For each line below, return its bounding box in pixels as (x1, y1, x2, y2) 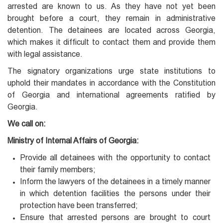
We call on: (7, 119, 46, 128)
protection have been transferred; (20, 201, 138, 210)
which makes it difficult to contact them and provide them (7, 37, 216, 46)
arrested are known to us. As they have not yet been (7, 1, 216, 10)
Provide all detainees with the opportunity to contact (20, 153, 211, 162)
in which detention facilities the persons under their (20, 189, 211, 198)
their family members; (20, 165, 96, 174)
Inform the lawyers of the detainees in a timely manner (20, 177, 211, 186)
